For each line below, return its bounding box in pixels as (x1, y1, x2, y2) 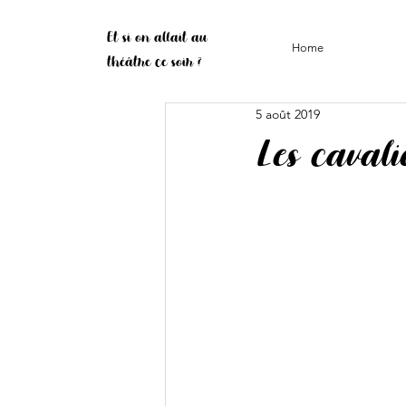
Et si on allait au (107, 27, 207, 46)
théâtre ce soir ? (107, 52, 202, 71)
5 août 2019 (256, 105, 320, 122)
